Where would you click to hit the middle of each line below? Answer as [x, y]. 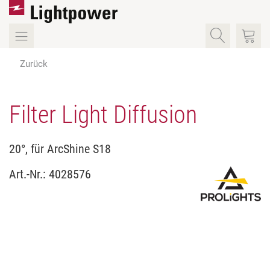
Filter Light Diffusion [103, 115]
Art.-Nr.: [29, 174]
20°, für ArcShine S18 [60, 149]
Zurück [34, 64]
